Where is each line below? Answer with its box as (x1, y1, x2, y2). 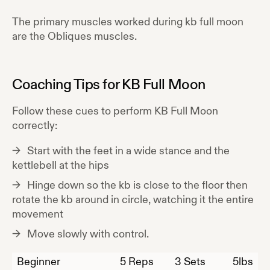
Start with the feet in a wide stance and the (27, 144, 230, 158)
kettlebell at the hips (12, 159, 109, 172)
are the (12, 30, 48, 43)
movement (12, 207, 63, 221)
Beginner (17, 255, 60, 269)
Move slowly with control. (27, 227, 149, 241)
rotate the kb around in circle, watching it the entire (12, 193, 254, 207)
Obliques (48, 30, 92, 43)
